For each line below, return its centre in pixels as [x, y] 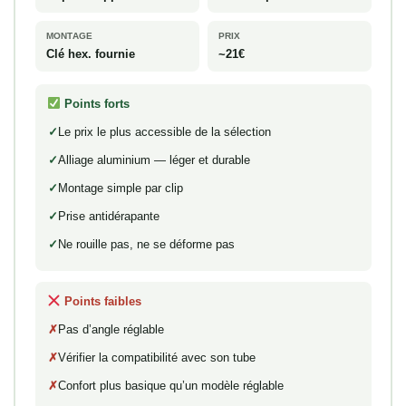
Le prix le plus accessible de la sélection [164, 131]
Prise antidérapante [108, 216]
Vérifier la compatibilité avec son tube [156, 357]
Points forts [96, 103]
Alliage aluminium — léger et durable [154, 159]
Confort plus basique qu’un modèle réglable [170, 385]
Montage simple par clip [120, 188]
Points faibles [101, 301]
